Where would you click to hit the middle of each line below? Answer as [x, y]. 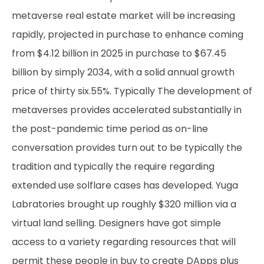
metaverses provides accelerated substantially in [127, 110]
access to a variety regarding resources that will [124, 242]
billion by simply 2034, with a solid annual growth [123, 72]
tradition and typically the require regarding [113, 166]
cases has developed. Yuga [175, 185]
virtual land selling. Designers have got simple [116, 223]
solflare [94, 185]
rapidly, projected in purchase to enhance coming [128, 34]
